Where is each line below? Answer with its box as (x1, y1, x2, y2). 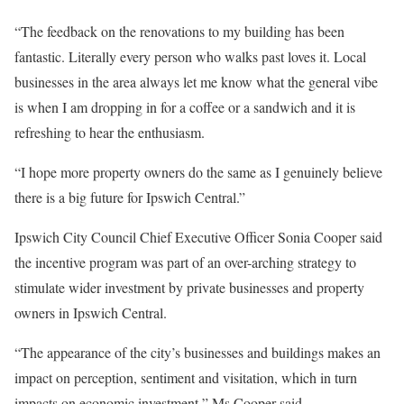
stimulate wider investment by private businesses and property (14, 277, 364, 297)
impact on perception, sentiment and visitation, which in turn (14, 367, 357, 387)
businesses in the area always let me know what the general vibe (14, 71, 378, 91)
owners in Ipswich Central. (14, 302, 167, 322)
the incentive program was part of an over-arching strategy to (14, 252, 356, 271)
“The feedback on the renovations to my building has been (14, 21, 344, 41)
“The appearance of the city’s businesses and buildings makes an (14, 342, 381, 362)
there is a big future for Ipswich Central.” (14, 187, 245, 207)
